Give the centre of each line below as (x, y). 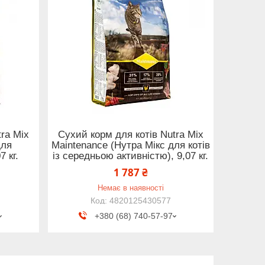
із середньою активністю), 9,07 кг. (131, 156)
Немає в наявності (130, 188)
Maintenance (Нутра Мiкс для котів (130, 145)
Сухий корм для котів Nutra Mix (130, 134)
